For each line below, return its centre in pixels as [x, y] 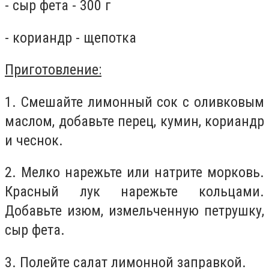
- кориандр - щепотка [71, 38]
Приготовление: [53, 70]
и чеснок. [34, 140]
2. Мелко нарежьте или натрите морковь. [134, 173]
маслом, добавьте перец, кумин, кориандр [134, 121]
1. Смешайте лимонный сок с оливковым [134, 102]
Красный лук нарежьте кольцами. [134, 192]
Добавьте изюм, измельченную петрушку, [134, 211]
